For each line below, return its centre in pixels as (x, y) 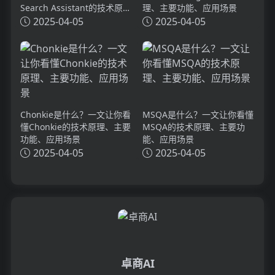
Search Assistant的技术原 (71, 7)
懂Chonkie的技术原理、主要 (75, 126)
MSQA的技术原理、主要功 (194, 126)
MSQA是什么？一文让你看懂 (198, 114)
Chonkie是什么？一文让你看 (75, 114)
